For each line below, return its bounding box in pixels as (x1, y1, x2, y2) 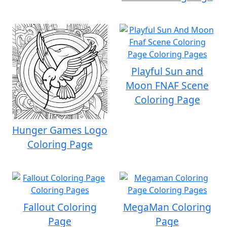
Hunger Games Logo (12, 123, 107, 137)
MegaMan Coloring (123, 200, 211, 214)
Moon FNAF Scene (126, 79, 209, 92)
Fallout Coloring (23, 200, 97, 214)
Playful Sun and (131, 64, 203, 78)
